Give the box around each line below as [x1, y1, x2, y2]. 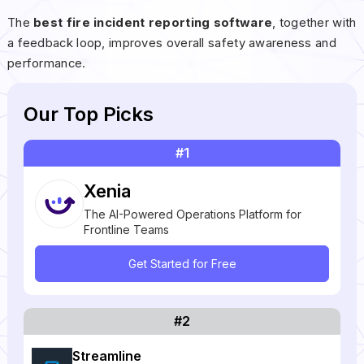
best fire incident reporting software [33, 15, 273, 31]
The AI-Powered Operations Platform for [83, 207, 301, 222]
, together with [272, 15, 357, 31]
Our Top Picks [23, 102, 154, 127]
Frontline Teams [83, 223, 169, 237]
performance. [6, 56, 86, 71]
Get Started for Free [128, 257, 236, 271]
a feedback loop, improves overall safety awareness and [6, 36, 336, 51]
